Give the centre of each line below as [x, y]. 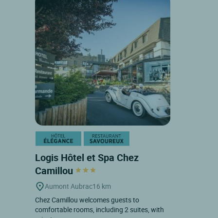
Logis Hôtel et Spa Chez [87, 157]
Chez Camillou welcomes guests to [87, 200]
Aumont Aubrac [69, 186]
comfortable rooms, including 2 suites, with [100, 209]
